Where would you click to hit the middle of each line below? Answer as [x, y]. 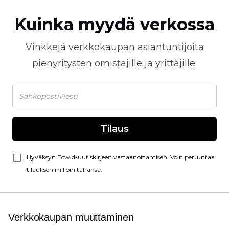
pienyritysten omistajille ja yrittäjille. [114, 63]
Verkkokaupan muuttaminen [71, 217]
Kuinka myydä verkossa [114, 24]
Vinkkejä [47, 47]
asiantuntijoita [169, 47]
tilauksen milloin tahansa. [64, 169]
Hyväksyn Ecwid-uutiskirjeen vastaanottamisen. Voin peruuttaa [121, 157]
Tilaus [114, 129]
